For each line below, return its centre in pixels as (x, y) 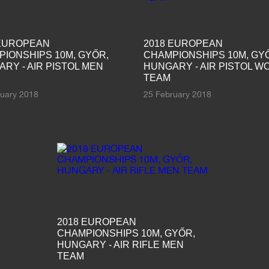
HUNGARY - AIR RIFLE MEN (121, 244)
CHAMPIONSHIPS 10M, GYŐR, (126, 233)
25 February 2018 (177, 94)
